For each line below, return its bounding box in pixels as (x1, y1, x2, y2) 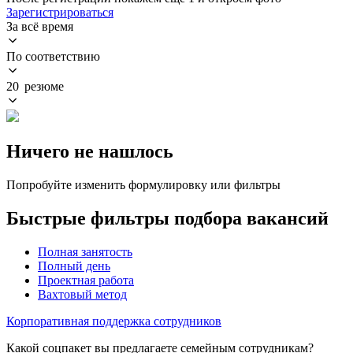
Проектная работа (38, 273, 134, 287)
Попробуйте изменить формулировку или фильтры (6, 177, 281, 191)
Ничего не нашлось (6, 140, 173, 162)
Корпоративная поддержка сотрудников (6, 314, 221, 328)
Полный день (38, 258, 110, 273)
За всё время (6, 19, 73, 33)
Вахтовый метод (38, 287, 127, 301)
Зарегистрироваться (6, 5, 113, 19)
